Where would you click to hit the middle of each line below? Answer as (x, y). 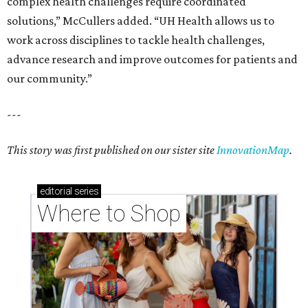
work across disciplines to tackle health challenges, (136, 40)
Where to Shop (109, 214)
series (85, 191)
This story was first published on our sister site (112, 150)
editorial (56, 191)
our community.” (49, 79)
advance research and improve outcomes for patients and (152, 59)
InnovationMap (253, 150)
